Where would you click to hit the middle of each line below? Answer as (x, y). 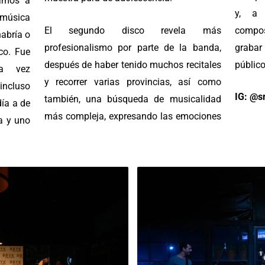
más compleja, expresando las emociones (132, 116)
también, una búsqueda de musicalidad (132, 99)
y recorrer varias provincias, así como (132, 82)
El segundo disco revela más (132, 30)
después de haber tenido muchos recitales (132, 64)
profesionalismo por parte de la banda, (132, 47)
